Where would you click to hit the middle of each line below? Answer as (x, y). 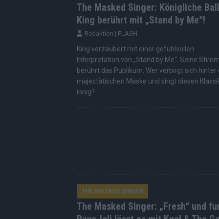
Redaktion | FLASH (111, 34)
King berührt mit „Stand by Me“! (141, 20)
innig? (86, 92)
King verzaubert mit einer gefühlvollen (135, 49)
